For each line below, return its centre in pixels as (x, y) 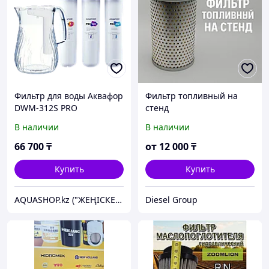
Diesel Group (171, 200)
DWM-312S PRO (46, 108)
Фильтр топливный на (192, 96)
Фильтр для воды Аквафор (69, 96)
